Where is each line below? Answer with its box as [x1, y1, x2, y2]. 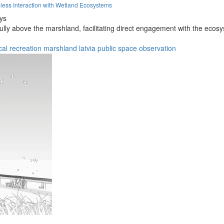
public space [97, 42, 137, 53]
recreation [9, 42, 41, 53]
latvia [79, 42, 95, 53]
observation [139, 42, 176, 53]
